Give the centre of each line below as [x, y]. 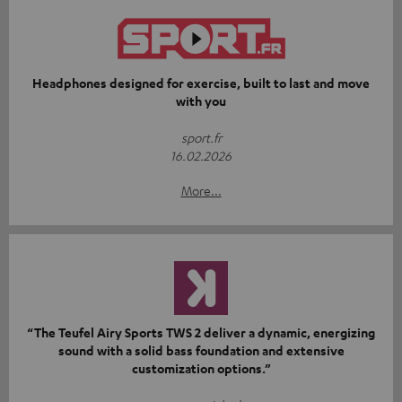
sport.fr [201, 138]
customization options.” [201, 369]
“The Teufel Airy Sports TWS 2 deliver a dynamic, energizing [201, 333]
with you [201, 101]
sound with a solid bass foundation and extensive [201, 351]
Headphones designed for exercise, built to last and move [201, 83]
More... [201, 191]
